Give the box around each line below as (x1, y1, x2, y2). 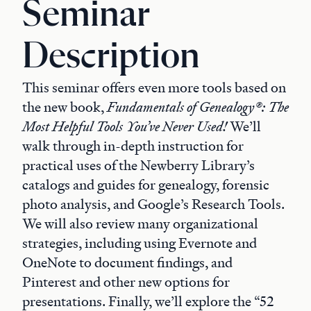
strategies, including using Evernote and (22, 234, 257, 252)
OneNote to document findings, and (22, 253, 233, 271)
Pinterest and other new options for (22, 273, 230, 291)
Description (22, 38, 200, 76)
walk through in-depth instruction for (22, 137, 244, 155)
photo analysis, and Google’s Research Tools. (22, 195, 285, 213)
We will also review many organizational (22, 215, 258, 233)
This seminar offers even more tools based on (22, 78, 286, 96)
